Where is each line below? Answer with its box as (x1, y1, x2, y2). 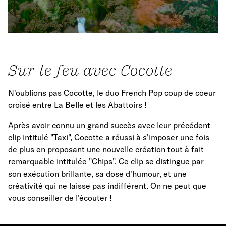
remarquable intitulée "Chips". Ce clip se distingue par (8, 156, 204, 167)
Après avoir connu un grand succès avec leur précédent (8, 120, 210, 131)
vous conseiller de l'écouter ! (8, 193, 112, 203)
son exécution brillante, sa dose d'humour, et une (8, 168, 187, 179)
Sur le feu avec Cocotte (8, 62, 173, 79)
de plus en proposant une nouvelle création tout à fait (8, 144, 204, 155)
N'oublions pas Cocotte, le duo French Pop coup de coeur (8, 88, 216, 98)
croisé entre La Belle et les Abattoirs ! (8, 100, 147, 110)
